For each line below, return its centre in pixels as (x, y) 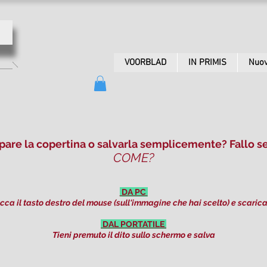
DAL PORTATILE (133, 224)
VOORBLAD (145, 63)
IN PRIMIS (207, 63)
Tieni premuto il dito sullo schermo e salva (133, 235)
